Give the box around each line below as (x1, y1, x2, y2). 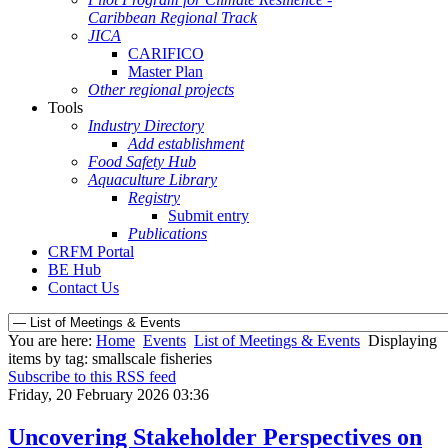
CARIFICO (128, 45, 204, 62)
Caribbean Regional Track (88, 9, 257, 26)
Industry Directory (88, 117, 204, 134)
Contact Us (48, 279, 119, 296)
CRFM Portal (48, 243, 134, 260)
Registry (128, 189, 180, 206)
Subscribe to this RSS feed (8, 368, 176, 385)
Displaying (368, 332, 437, 349)
